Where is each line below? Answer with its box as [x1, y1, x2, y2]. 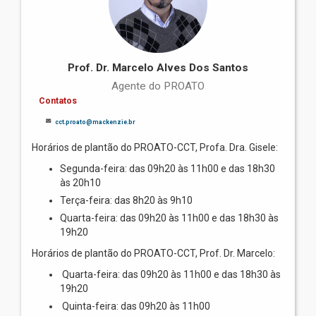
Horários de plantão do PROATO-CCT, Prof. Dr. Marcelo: [32, 247, 275, 259]
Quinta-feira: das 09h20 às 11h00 [60, 300, 210, 312]
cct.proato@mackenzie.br [55, 118, 135, 126]
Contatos [39, 95, 77, 106]
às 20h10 [60, 176, 101, 188]
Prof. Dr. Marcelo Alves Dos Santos [68, 61, 248, 74]
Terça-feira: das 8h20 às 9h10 [60, 194, 195, 206]
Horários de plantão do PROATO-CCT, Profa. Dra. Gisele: [32, 141, 278, 153]
